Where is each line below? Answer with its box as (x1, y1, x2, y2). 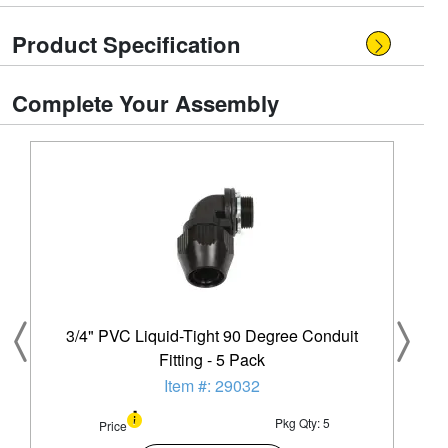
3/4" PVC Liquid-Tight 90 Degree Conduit (65, 324, 359, 347)
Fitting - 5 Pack (159, 348, 265, 371)
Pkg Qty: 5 (275, 414, 330, 431)
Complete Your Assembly (12, 87, 279, 119)
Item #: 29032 (164, 374, 260, 397)
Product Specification (12, 28, 241, 60)
